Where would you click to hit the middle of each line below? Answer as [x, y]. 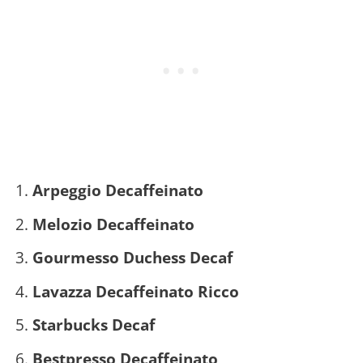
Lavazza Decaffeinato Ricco [135, 291]
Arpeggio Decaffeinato [117, 190]
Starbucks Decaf [93, 325]
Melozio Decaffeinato [113, 224]
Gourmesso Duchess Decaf [132, 258]
